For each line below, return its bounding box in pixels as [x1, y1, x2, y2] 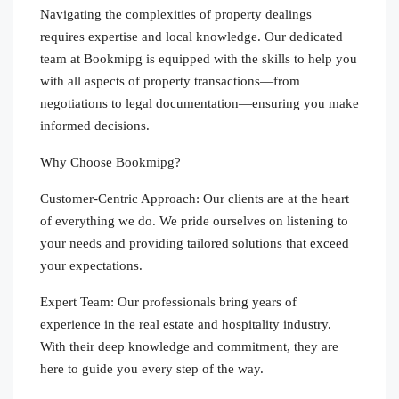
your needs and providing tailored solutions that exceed [40, 235, 349, 250]
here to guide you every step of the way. [40, 361, 264, 376]
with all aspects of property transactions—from [40, 73, 300, 88]
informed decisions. [40, 118, 150, 133]
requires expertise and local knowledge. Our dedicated [40, 28, 343, 44]
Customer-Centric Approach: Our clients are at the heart [40, 191, 349, 206]
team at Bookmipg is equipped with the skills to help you [40, 51, 357, 66]
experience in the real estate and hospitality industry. [40, 316, 331, 331]
